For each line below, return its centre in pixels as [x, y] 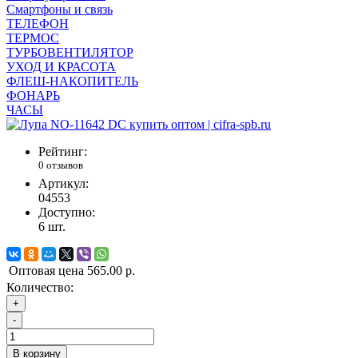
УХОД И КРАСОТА [61, 66]
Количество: [40, 288]
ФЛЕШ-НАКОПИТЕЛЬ [72, 81]
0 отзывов [61, 165]
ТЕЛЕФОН [38, 23]
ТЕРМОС [33, 38]
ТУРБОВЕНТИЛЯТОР [70, 52]
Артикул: [64, 184]
